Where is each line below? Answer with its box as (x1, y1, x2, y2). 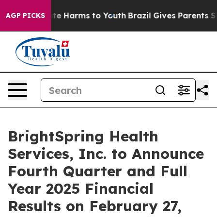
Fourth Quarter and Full (8, 162, 187, 180)
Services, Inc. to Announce (8, 144, 204, 163)
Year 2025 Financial (8, 179, 154, 198)
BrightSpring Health (8, 127, 158, 145)
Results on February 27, (8, 197, 182, 215)
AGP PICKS (6, 11, 45, 20)
